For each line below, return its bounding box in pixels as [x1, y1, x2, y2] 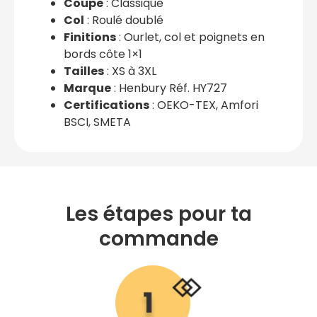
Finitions [64, 28, 116, 45]
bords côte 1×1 [64, 45, 142, 62]
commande [98, 224, 219, 253]
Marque [64, 79, 111, 96]
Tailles [64, 62, 104, 79]
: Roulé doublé [84, 11, 163, 28]
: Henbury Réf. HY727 [111, 79, 227, 96]
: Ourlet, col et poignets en [116, 28, 265, 45]
